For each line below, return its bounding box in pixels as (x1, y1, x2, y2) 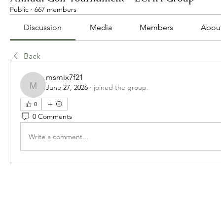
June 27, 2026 (46, 83, 88, 92)
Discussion (24, 23, 62, 32)
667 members (35, 5, 76, 14)
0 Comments (33, 111, 72, 121)
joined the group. (94, 83, 148, 92)
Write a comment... (29, 132, 88, 141)
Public (10, 5, 29, 14)
